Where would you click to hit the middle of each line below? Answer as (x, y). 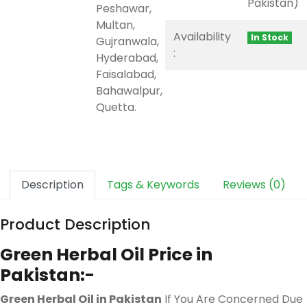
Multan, (115, 25)
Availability (202, 36)
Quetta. (116, 107)
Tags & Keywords (153, 184)
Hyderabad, (127, 58)
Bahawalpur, (129, 90)
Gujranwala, (127, 41)
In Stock (269, 37)
